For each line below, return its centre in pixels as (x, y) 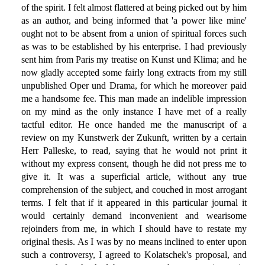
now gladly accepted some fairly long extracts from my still (134, 73)
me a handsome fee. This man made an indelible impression (134, 99)
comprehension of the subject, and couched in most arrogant (134, 190)
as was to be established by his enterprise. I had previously (134, 47)
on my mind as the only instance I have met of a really (134, 112)
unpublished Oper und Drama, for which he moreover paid (134, 86)
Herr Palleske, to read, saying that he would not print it (134, 151)
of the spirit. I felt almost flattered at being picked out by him (134, 8)
